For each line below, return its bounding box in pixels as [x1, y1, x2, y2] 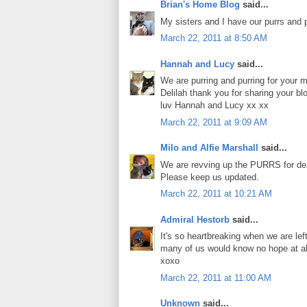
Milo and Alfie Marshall [160, 143, 258, 153]
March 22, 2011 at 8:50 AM [160, 33, 267, 44]
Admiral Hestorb [160, 214, 230, 225]
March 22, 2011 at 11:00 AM [160, 272, 271, 283]
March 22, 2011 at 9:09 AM [160, 116, 267, 127]
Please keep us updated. [160, 171, 259, 182]
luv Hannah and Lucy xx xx [160, 100, 269, 111]
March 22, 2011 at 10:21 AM [160, 188, 272, 199]
